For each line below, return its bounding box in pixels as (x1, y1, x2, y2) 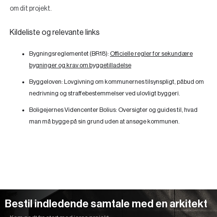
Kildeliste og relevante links (10, 29, 100, 36)
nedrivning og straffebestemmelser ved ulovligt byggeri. (29, 90, 180, 96)
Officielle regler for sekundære (110, 50, 193, 57)
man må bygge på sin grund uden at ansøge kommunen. (29, 118, 180, 124)
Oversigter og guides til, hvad (117, 107, 198, 113)
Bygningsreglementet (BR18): (29, 50, 109, 57)
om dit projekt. (10, 5, 52, 12)
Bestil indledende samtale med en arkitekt (5, 199, 207, 209)
